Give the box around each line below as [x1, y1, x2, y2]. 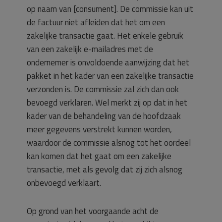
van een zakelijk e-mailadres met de [27, 42, 153, 55]
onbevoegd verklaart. [27, 176, 101, 189]
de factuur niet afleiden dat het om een [27, 15, 165, 29]
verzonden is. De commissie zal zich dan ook [27, 82, 179, 96]
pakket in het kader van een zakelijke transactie [27, 69, 194, 82]
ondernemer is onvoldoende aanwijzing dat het [27, 55, 189, 69]
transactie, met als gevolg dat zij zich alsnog [27, 163, 182, 176]
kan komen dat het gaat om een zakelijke [27, 149, 171, 163]
